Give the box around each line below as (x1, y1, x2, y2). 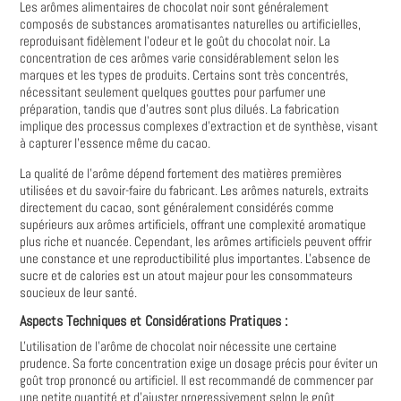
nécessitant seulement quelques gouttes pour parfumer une (20, 83, 327, 100)
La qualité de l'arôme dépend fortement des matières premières (20, 165, 343, 182)
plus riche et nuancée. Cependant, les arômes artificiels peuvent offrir (20, 233, 372, 250)
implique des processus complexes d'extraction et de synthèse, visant (20, 117, 379, 134)
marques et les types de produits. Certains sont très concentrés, (20, 66, 349, 83)
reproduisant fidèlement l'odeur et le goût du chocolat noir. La (20, 32, 331, 49)
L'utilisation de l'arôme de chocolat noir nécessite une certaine (20, 337, 337, 354)
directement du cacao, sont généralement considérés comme (20, 199, 335, 216)
